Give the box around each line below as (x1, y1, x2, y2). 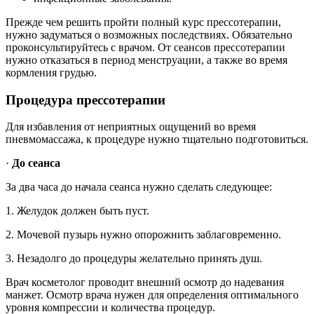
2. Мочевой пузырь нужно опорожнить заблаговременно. (6, 228, 281, 241)
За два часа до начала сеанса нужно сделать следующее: (6, 181, 272, 193)
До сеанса (12, 157, 60, 170)
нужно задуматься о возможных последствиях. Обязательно (6, 29, 292, 41)
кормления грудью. (6, 67, 97, 79)
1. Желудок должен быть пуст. (6, 205, 149, 217)
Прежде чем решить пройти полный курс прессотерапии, (6, 16, 281, 29)
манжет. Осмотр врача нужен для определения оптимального (6, 289, 299, 301)
